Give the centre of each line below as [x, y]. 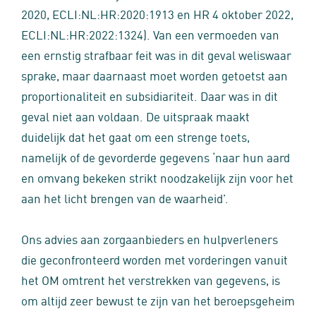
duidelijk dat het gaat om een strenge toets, [135, 136]
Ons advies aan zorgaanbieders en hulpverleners [150, 238]
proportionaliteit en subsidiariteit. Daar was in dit [150, 95]
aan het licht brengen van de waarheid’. [125, 197]
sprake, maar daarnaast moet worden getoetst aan [154, 75]
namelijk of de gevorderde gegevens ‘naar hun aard [156, 157]
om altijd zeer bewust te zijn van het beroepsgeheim [158, 300]
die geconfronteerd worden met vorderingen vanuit [154, 259]
